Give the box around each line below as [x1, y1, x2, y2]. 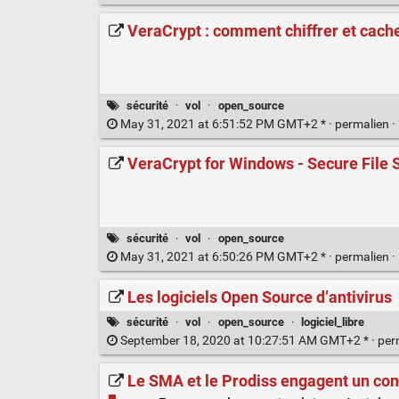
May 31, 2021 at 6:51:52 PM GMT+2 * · [117, 116, 335, 132]
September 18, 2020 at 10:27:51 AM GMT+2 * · [117, 333, 378, 349]
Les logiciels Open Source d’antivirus [126, 287, 392, 307]
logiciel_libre [300, 314, 364, 329]
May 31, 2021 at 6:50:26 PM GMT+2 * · [117, 249, 335, 265]
